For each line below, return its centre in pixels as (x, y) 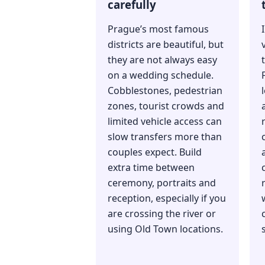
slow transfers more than (165, 137)
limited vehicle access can (165, 122)
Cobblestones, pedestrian (165, 91)
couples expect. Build (155, 152)
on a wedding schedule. (161, 75)
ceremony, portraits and (162, 183)
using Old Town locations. (165, 229)
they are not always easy (162, 60)
